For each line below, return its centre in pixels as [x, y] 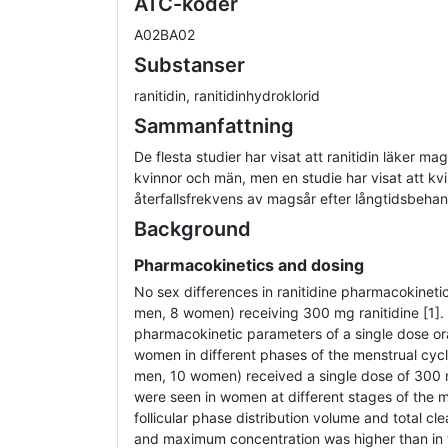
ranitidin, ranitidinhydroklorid [227, 96]
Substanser [189, 65]
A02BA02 [164, 35]
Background [192, 229]
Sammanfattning [214, 126]
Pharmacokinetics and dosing [249, 265]
